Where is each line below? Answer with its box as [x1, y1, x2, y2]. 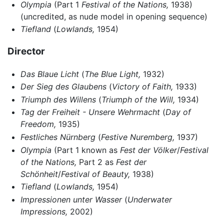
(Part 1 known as [51, 144, 120, 155]
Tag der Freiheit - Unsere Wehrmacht [20, 107, 160, 117]
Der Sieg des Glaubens [20, 81, 106, 92]
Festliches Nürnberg [20, 131, 95, 142]
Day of [165, 107, 191, 117]
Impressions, [20, 206, 67, 216]
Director [7, 45, 45, 57]
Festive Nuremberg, [100, 131, 174, 142]
